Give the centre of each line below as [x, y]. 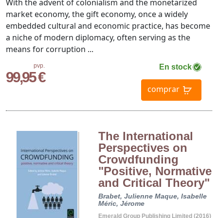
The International [145, 136]
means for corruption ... [50, 49]
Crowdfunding [138, 160]
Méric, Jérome [121, 204]
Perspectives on [143, 148]
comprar [163, 89]
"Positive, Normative [155, 171]
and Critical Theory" [154, 183]
